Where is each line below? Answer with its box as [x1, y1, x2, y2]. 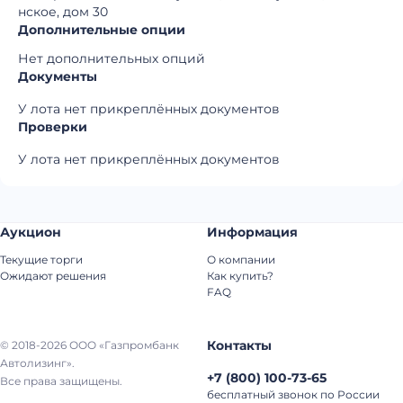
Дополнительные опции [18, 22, 185, 38]
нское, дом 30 [18, 4, 108, 20]
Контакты [207, 337, 272, 354]
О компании [207, 253, 275, 266]
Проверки [18, 119, 87, 135]
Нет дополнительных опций [18, 50, 205, 67]
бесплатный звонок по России [207, 388, 380, 401]
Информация [207, 224, 298, 240]
